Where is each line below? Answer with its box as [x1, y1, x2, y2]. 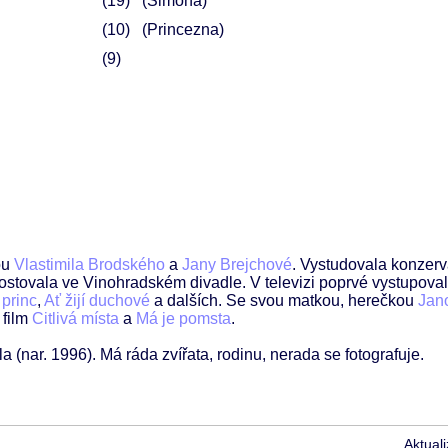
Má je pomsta [136, 310, 231, 328]
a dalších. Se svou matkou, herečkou [150, 292, 418, 310]
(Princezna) [141, 21, 224, 38]
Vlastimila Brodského [14, 256, 165, 274]
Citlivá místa [32, 310, 119, 328]
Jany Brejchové [182, 256, 292, 274]
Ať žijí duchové [44, 292, 150, 310]
